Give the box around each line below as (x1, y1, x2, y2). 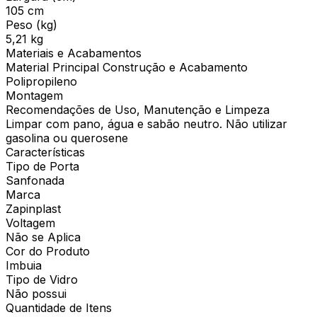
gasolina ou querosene (6, 130, 128, 145)
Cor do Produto (6, 243, 90, 258)
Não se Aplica (6, 229, 81, 244)
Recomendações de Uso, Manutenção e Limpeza (6, 102, 270, 117)
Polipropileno (6, 74, 77, 88)
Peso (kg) (6, 17, 57, 32)
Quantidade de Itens (6, 300, 112, 315)
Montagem (6, 88, 63, 103)
